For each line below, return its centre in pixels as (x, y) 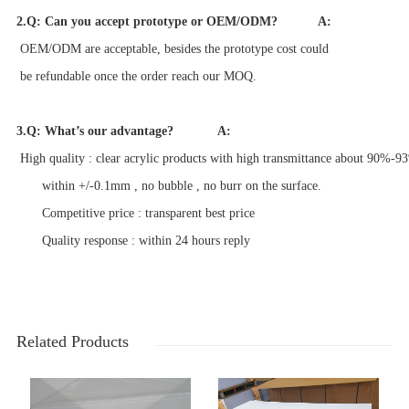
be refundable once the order (92, 77)
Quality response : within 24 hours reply (133, 241)
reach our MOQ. (214, 77)
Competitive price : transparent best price (137, 214)
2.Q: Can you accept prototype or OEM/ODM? (147, 22)
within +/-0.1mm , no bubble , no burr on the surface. (168, 186)
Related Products (72, 342)
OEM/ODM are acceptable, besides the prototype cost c (161, 49)
